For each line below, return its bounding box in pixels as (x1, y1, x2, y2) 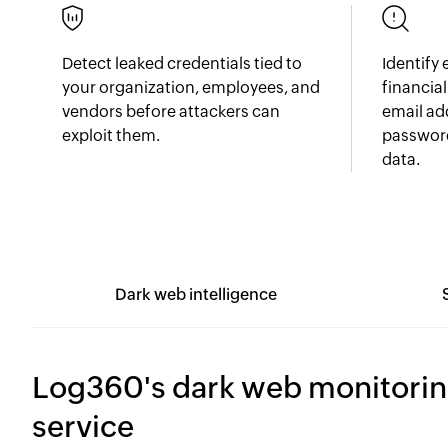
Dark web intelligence (114, 285, 277, 304)
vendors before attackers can (62, 102, 280, 121)
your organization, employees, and (62, 78, 320, 97)
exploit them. (62, 126, 160, 145)
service (32, 409, 134, 444)
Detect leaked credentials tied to (62, 54, 302, 73)
